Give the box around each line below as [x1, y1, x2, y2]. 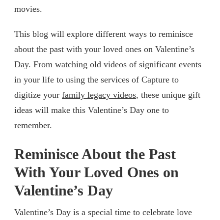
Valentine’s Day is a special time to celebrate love [14, 207, 192, 217]
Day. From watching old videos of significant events [14, 59, 201, 69]
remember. [14, 120, 52, 130]
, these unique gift [136, 89, 200, 100]
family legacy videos [62, 89, 136, 100]
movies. [14, 3, 42, 14]
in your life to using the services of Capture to [14, 74, 179, 84]
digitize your [14, 89, 62, 100]
